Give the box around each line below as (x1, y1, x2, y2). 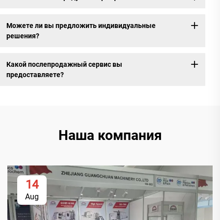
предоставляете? (6, 70, 64, 79)
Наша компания (58, 127, 162, 144)
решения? (6, 31, 39, 40)
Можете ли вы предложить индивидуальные (6, 21, 156, 29)
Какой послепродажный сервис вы (6, 60, 122, 68)
